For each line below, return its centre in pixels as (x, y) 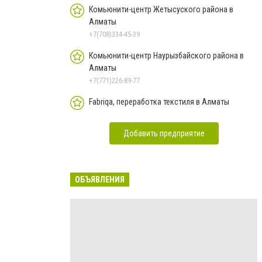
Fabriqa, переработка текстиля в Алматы (159, 101)
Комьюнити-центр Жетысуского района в (161, 9)
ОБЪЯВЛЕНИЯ (100, 179)
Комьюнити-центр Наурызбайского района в (166, 55)
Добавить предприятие (164, 133)
